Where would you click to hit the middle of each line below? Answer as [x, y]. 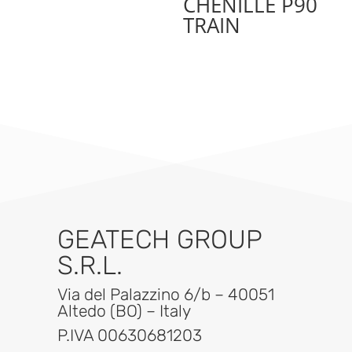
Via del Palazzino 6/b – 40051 [166, 295]
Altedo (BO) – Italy [125, 311]
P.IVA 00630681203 [130, 335]
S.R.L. [90, 266]
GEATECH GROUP [160, 240]
